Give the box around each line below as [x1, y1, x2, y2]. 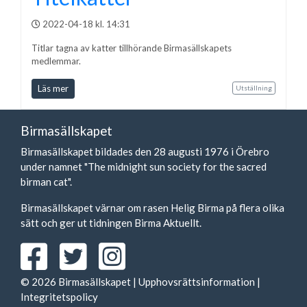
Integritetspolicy [21, 291, 98, 304]
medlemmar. [32, 56, 81, 67]
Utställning [235, 84, 272, 93]
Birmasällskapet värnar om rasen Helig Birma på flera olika [21, 201, 284, 214]
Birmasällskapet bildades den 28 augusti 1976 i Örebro [21, 145, 269, 158]
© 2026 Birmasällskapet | [21, 275, 138, 288]
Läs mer [38, 83, 69, 95]
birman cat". [21, 175, 72, 188]
